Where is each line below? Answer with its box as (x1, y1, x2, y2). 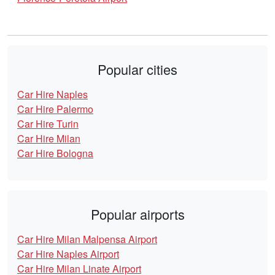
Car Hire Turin (17, 117, 79, 131)
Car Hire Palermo (17, 102, 93, 117)
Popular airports (90, 204, 185, 224)
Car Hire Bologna (17, 146, 93, 161)
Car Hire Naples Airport (17, 247, 119, 261)
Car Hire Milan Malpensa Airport (17, 232, 157, 247)
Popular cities (98, 60, 177, 79)
